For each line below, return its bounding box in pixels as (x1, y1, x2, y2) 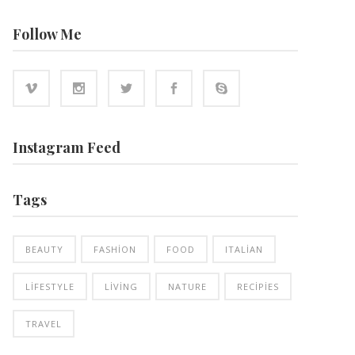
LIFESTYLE (25, 280, 74, 292)
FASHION (93, 242, 136, 255)
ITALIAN (224, 242, 263, 255)
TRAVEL (25, 317, 62, 330)
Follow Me (12, 24, 82, 44)
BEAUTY (25, 242, 63, 255)
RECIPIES (236, 280, 279, 292)
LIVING (104, 280, 138, 292)
